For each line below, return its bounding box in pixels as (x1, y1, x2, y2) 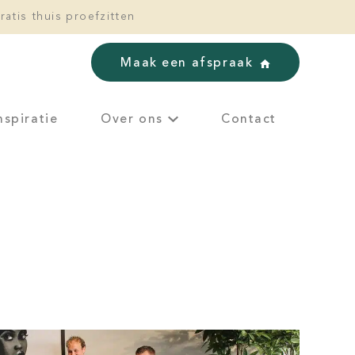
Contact (220, 113, 277, 126)
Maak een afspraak (120, 57, 254, 70)
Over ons (101, 113, 163, 126)
